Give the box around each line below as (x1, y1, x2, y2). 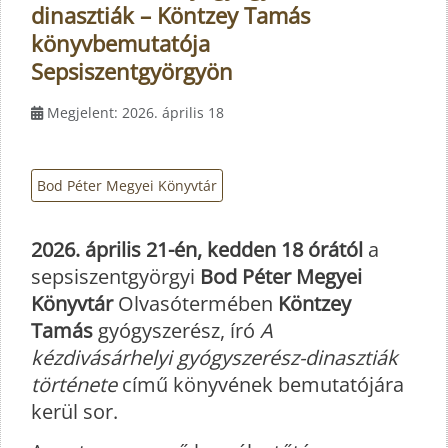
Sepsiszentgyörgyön (31, 55, 233, 86)
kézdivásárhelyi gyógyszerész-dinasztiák (31, 344, 398, 372)
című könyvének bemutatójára (117, 371, 404, 399)
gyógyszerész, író (93, 317, 260, 345)
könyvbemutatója (31, 27, 210, 58)
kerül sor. (31, 398, 118, 426)
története (31, 371, 117, 399)
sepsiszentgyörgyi (31, 263, 200, 291)
